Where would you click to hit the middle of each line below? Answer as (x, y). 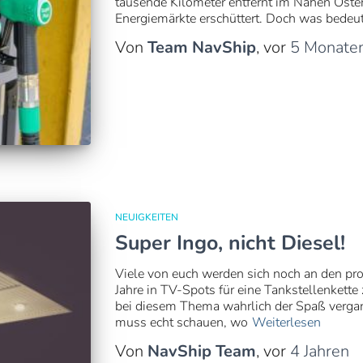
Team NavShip (201, 47)
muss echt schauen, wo (181, 322)
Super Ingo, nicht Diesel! (230, 243)
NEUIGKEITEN (146, 217)
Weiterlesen (286, 322)
